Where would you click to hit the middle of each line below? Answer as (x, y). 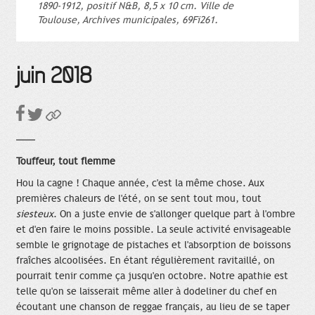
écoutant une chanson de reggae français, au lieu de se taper (153, 307)
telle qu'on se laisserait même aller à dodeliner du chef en (147, 291)
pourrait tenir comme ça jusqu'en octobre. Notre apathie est (152, 276)
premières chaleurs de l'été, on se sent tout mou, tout (139, 199)
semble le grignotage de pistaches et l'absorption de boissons (154, 245)
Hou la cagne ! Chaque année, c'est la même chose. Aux (140, 183)
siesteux (35, 214)
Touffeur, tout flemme (66, 161)
